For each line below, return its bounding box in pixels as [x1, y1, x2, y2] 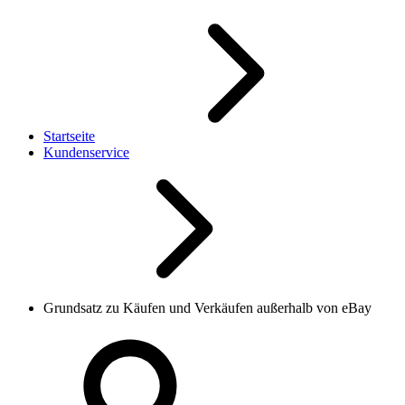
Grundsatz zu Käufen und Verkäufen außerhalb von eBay [43, 300, 372, 316]
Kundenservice [43, 145, 129, 161]
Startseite [43, 128, 95, 145]
